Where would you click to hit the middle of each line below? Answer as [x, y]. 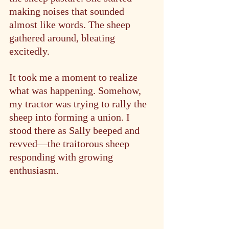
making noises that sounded [68, 11]
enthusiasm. [34, 170]
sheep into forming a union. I [71, 117]
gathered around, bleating [63, 38]
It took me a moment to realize [75, 77]
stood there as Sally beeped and [76, 130]
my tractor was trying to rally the [79, 104]
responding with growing [62, 157]
